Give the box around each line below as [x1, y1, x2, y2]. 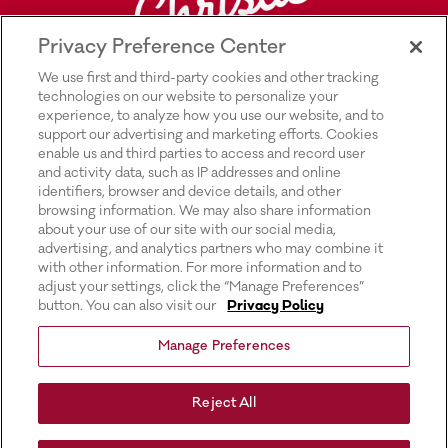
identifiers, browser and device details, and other [38, 183, 342, 201]
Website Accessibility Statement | [119, 410, 376, 432]
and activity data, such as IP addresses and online [38, 164, 342, 182]
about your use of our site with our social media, [38, 221, 337, 239]
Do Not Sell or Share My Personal [119, 314, 378, 336]
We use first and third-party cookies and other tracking [38, 69, 380, 87]
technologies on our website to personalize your [38, 88, 339, 106]
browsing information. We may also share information [38, 202, 372, 220]
